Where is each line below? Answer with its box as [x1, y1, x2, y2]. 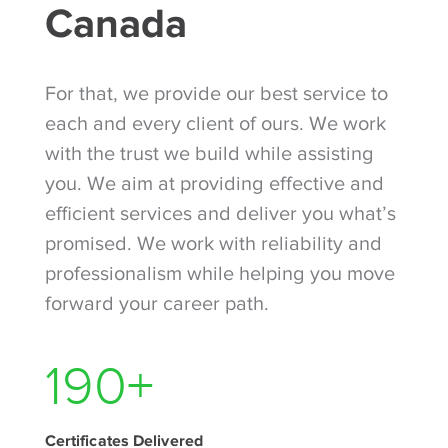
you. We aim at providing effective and [44, 172, 384, 195]
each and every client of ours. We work [44, 112, 386, 135]
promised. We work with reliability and [44, 232, 382, 255]
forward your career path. [44, 292, 269, 315]
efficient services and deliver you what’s [44, 202, 396, 225]
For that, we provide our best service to [44, 82, 388, 105]
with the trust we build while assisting [44, 142, 374, 165]
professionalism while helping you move [44, 262, 395, 285]
